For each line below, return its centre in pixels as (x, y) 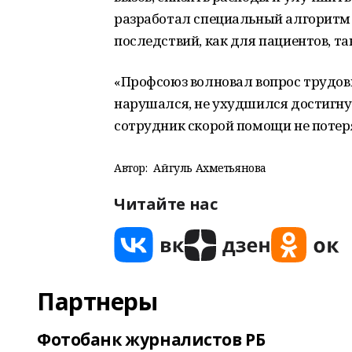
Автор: (131, 168)
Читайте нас (166, 204)
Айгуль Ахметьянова (210, 168)
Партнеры (97, 301)
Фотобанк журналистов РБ (151, 339)
